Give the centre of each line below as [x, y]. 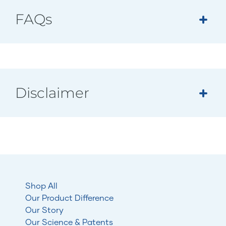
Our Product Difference [69, 198]
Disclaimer [52, 93]
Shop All [41, 186]
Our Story [44, 210]
